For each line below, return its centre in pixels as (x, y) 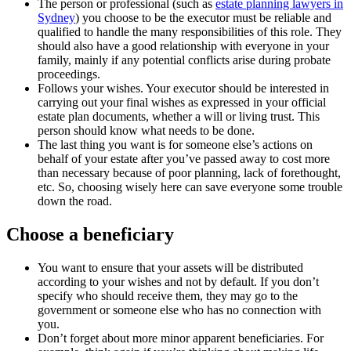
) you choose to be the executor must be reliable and (203, 17)
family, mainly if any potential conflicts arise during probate (184, 60)
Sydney (56, 17)
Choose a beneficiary (90, 234)
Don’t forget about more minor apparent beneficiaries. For (181, 338)
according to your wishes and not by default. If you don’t (178, 281)
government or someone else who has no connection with (179, 309)
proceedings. (69, 74)
